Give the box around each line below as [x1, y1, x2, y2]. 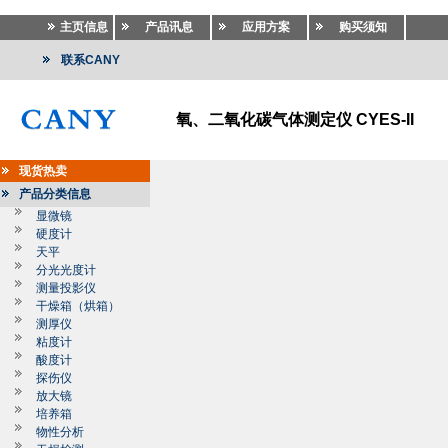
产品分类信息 [19, 187, 91, 201]
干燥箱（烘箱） [36, 299, 120, 313]
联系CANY [61, 53, 120, 67]
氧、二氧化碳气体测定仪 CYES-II [176, 111, 414, 128]
